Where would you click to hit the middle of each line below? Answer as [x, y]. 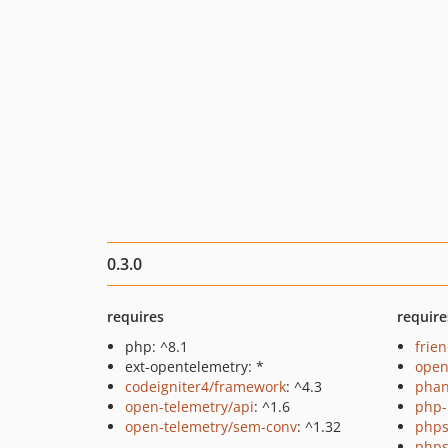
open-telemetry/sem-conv [211, 426]
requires [135, 316]
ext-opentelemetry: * [194, 366]
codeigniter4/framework [205, 386]
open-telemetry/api [189, 406]
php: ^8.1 [156, 346]
